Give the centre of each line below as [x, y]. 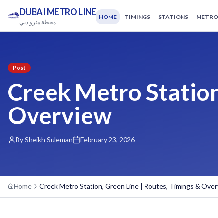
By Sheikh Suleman [44, 139]
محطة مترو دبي [37, 22]
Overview [60, 115]
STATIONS [173, 17]
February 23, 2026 [108, 139]
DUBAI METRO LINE [58, 12]
